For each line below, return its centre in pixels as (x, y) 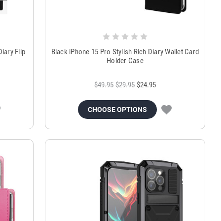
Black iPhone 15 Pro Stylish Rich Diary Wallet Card (125, 52)
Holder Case (125, 60)
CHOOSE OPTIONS (118, 109)
